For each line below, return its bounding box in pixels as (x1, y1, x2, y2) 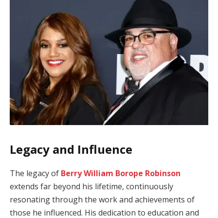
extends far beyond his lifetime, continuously (10, 181, 173, 192)
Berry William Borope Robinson (61, 167, 181, 179)
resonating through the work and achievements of (10, 194, 195, 205)
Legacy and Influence (10, 141, 132, 157)
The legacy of (10, 167, 61, 179)
